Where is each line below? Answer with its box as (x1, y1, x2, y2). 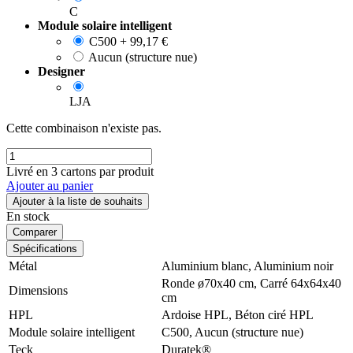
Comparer (13, 225, 57, 238)
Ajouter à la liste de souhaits (13, 195, 143, 207)
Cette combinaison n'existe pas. (6, 121, 162, 135)
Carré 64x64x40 (260, 276, 341, 290)
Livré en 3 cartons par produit (6, 164, 154, 178)
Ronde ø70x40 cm (162, 276, 254, 290)
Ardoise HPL (162, 307, 229, 321)
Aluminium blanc (162, 258, 248, 273)
